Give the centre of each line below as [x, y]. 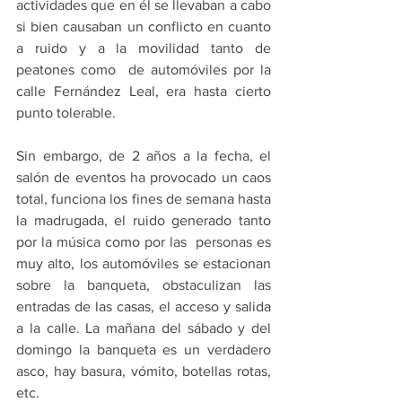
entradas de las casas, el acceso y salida [144, 306]
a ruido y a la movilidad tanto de [144, 48]
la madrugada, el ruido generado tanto [144, 220]
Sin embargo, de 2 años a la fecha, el [144, 156]
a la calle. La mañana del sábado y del [144, 328]
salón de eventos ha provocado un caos [144, 177]
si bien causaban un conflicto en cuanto [144, 26]
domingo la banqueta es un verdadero [144, 350]
